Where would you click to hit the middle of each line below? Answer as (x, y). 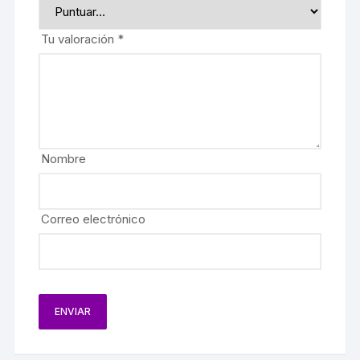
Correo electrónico (94, 219)
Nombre (64, 159)
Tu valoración (80, 39)
